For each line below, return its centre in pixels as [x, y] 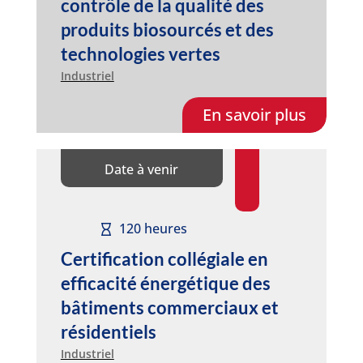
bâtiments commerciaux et [169, 307]
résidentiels [108, 331]
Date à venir [142, 169]
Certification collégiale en [164, 258]
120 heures [153, 229]
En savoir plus [255, 114]
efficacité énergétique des [165, 283]
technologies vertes [140, 53]
